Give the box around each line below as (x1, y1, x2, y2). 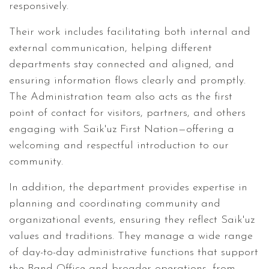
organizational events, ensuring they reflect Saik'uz (9, 214, 255, 226)
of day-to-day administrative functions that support (9, 247, 258, 258)
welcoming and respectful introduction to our (9, 140, 229, 151)
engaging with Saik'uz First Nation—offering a (9, 124, 234, 135)
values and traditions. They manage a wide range (9, 231, 253, 242)
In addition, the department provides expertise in (9, 182, 247, 193)
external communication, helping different (9, 43, 212, 54)
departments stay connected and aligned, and (9, 59, 234, 70)
